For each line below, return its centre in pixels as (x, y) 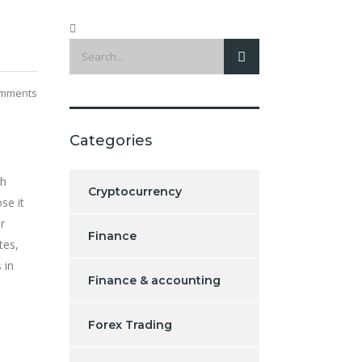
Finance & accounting (154, 280)
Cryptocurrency (135, 191)
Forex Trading (130, 324)
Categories (111, 140)
